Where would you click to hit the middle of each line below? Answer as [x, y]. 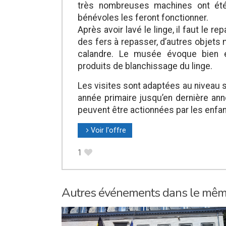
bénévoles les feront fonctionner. [143, 18]
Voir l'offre [108, 131]
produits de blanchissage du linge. [145, 66]
